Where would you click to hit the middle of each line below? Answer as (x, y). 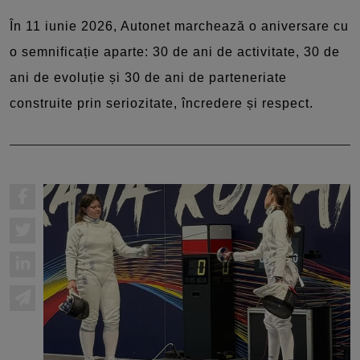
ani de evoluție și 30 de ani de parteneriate (148, 77)
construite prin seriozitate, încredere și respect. (162, 103)
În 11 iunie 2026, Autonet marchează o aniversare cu (179, 26)
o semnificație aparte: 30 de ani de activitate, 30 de (175, 51)
